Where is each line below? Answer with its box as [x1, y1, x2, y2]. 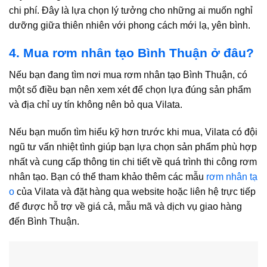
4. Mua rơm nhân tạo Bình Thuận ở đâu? [9, 46, 257, 60]
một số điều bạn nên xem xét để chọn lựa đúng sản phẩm [9, 84, 251, 95]
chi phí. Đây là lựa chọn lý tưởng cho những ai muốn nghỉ [9, 5, 253, 15]
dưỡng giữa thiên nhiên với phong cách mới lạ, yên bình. [9, 20, 250, 30]
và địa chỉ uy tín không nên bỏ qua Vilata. [9, 99, 182, 110]
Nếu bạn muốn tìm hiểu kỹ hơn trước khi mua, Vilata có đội [9, 126, 257, 137]
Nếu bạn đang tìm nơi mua [9, 69, 124, 80]
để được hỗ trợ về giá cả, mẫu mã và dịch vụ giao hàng [9, 201, 242, 212]
